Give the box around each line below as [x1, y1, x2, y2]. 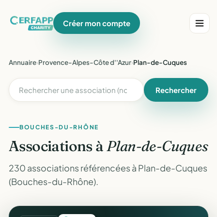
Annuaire [9, 58, 36, 66]
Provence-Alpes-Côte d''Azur [38, 58, 131, 66]
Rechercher [155, 85, 197, 94]
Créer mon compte [63, 18, 131, 28]
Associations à [9, 137, 107, 155]
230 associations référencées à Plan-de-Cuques [9, 162, 207, 173]
